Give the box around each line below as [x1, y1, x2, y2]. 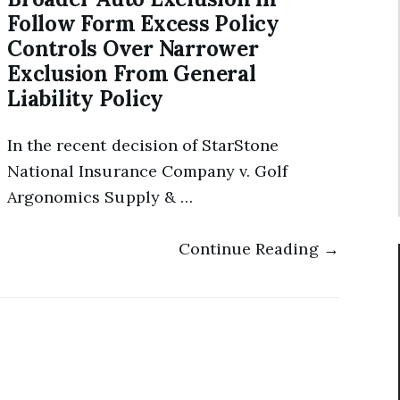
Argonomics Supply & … [7, 187, 193, 208]
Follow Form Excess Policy [7, 10, 279, 37]
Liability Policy [7, 85, 164, 112]
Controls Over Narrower [7, 35, 259, 62]
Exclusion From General [7, 60, 256, 87]
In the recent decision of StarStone [7, 135, 279, 156]
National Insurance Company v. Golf [7, 161, 288, 182]
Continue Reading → [178, 237, 339, 259]
